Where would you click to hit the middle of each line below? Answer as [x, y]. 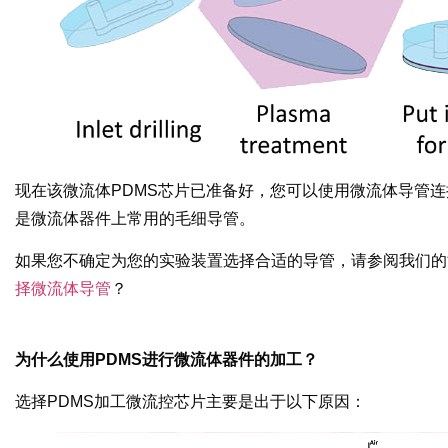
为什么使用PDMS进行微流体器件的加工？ [166, 359]
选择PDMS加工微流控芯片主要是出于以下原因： [190, 401]
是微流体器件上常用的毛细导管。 [135, 218]
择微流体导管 [63, 289]
